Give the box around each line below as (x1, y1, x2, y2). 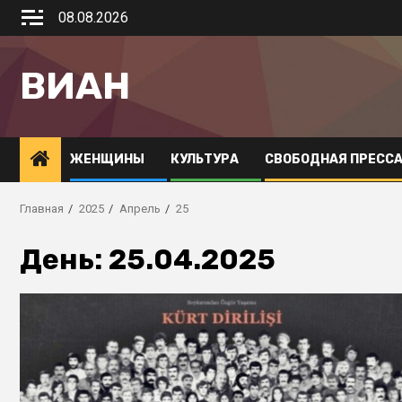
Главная (20, 202, 64, 215)
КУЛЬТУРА (170, 152, 239, 167)
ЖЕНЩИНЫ (70, 152, 144, 167)
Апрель (119, 202, 161, 215)
